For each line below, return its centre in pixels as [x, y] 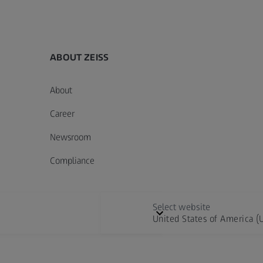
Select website [181, 207]
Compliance [73, 161]
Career [63, 114]
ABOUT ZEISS [80, 58]
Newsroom [71, 137]
